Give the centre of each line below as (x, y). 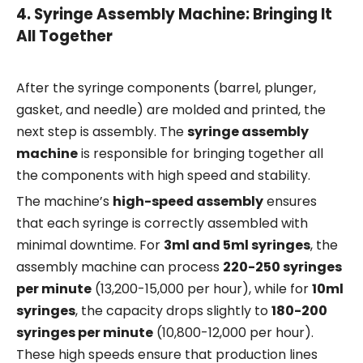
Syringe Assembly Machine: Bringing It (183, 15)
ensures (290, 202)
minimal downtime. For (90, 246)
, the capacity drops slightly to (173, 311)
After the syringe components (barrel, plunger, (166, 88)
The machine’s (64, 202)
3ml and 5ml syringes (237, 246)
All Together (64, 36)
